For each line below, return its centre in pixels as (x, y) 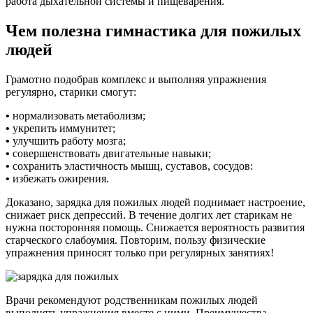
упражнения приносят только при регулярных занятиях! (140, 252)
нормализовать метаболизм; (78, 115)
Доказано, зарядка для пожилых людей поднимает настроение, (155, 202)
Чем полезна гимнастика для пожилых (153, 30)
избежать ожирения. (59, 178)
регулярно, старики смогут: (71, 92)
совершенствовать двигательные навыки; (110, 153)
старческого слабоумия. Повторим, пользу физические (136, 240)
